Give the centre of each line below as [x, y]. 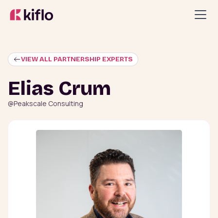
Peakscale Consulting [48, 103]
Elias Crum [59, 89]
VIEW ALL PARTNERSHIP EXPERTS [77, 59]
